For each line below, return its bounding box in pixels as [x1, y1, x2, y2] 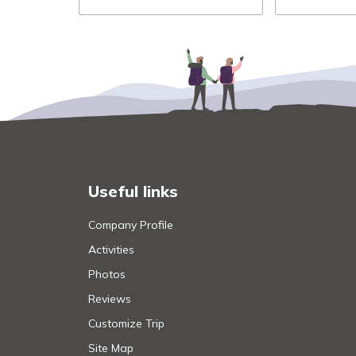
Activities [88, 242, 134, 257]
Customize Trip [88, 315, 164, 331]
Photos [88, 266, 126, 281]
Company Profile [88, 217, 173, 232]
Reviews [88, 291, 131, 306]
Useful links [88, 180, 178, 201]
